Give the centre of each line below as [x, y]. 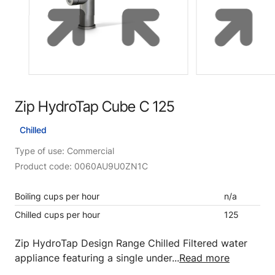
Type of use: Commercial [64, 151]
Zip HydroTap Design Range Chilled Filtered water [131, 243]
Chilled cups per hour [57, 215]
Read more [204, 258]
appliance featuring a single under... [97, 258]
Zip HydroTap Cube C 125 [95, 107]
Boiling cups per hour [57, 196]
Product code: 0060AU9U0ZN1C [81, 166]
